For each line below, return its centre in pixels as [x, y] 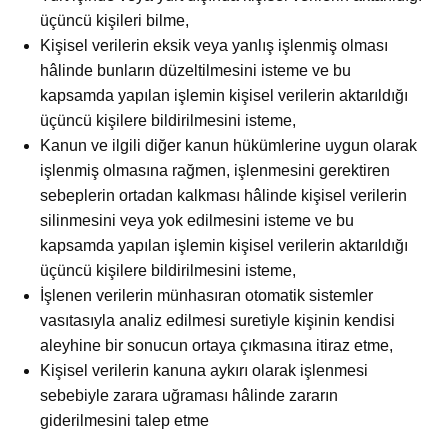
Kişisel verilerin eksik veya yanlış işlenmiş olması [214, 46]
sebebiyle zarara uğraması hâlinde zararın [189, 396]
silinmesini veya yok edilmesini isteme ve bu [197, 221]
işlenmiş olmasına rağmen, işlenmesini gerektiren [215, 171]
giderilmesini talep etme [124, 421]
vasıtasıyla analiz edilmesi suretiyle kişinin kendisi [217, 321]
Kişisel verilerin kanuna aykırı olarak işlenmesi [204, 371]
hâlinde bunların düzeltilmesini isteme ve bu [195, 71]
